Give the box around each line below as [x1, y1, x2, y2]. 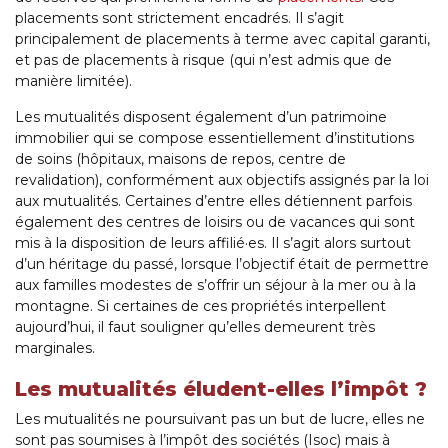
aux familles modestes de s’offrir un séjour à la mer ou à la [15, 276, 416, 295]
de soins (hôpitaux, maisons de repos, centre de [15, 150, 346, 169]
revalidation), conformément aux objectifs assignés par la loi [15, 171, 429, 190]
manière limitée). [15, 72, 132, 91]
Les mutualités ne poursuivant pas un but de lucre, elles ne [15, 410, 425, 429]
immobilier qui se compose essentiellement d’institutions [15, 129, 414, 148]
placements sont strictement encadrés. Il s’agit [15, 9, 344, 28]
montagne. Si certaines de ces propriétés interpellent [15, 297, 386, 316]
